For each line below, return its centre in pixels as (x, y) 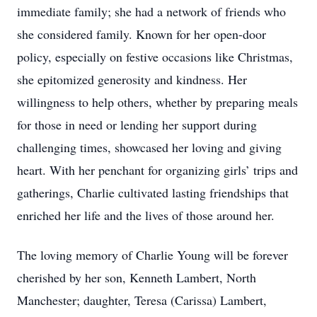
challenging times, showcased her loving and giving (149, 147)
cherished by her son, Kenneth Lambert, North (137, 277)
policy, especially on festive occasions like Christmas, (155, 57)
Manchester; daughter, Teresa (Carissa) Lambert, (142, 300)
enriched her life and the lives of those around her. (146, 215)
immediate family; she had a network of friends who (151, 11)
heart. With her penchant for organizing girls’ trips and (157, 170)
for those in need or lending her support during (137, 125)
